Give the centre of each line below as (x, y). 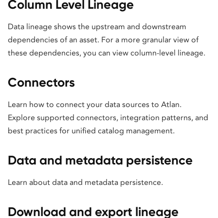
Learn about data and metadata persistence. (85, 182)
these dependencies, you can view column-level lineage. (107, 53)
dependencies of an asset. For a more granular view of (103, 40)
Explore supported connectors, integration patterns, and (108, 118)
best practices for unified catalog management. (91, 131)
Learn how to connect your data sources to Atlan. (95, 104)
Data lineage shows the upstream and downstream (97, 27)
